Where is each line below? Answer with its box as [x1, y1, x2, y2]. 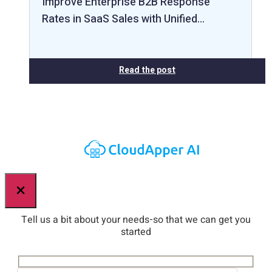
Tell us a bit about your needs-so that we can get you [21, 212, 251, 228]
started [121, 225, 151, 240]
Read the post [119, 63, 175, 76]
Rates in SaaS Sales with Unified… [42, 10, 205, 27]
